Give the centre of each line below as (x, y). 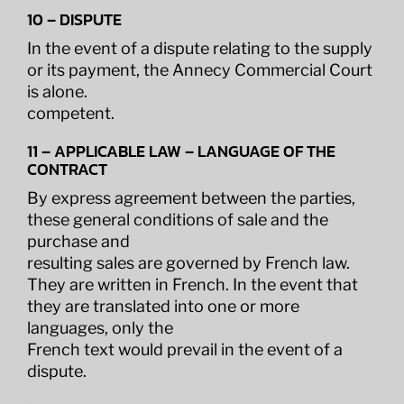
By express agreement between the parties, (191, 198)
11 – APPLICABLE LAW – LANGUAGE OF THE (181, 151)
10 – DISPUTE (74, 19)
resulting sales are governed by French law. (188, 263)
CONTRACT (67, 169)
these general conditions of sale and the (177, 220)
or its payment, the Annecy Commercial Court (199, 70)
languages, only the (100, 328)
